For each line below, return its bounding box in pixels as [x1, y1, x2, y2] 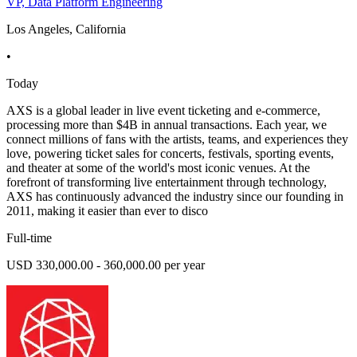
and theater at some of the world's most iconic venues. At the [6, 161, 310, 175]
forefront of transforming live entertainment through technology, [6, 175, 327, 190]
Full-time [6, 231, 52, 245]
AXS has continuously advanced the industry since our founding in [6, 190, 343, 204]
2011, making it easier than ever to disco [6, 204, 208, 218]
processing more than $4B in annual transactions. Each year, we [6, 118, 327, 132]
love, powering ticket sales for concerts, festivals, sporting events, [6, 147, 334, 161]
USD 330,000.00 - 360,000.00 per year [6, 258, 205, 273]
